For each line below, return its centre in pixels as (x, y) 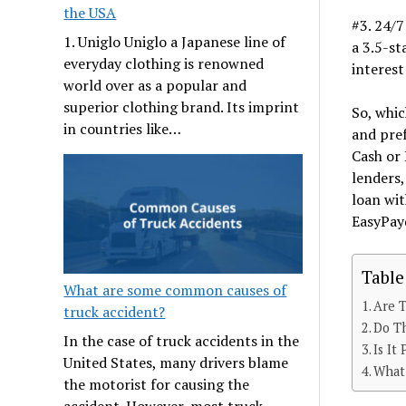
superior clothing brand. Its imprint (182, 107)
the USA (90, 13)
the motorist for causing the (157, 384)
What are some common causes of (175, 290)
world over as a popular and (155, 86)
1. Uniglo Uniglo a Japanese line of (175, 42)
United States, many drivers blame (176, 362)
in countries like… (123, 129)
